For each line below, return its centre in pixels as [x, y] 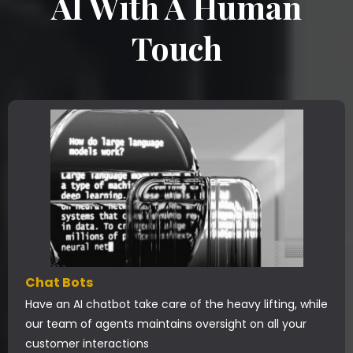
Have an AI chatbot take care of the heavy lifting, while [176, 304]
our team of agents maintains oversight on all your [166, 324]
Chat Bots [59, 282]
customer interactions [87, 344]
